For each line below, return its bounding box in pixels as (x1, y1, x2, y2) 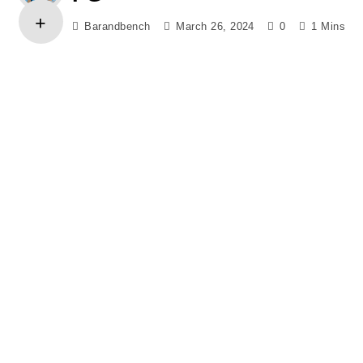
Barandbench (84, 20, 151, 32)
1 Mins (311, 20, 346, 32)
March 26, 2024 (176, 20, 254, 32)
